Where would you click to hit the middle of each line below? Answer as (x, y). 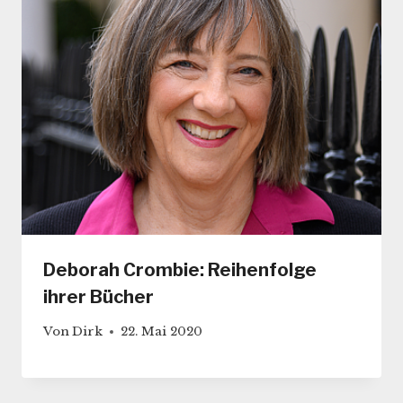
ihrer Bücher (99, 296)
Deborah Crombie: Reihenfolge (180, 269)
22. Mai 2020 (162, 332)
